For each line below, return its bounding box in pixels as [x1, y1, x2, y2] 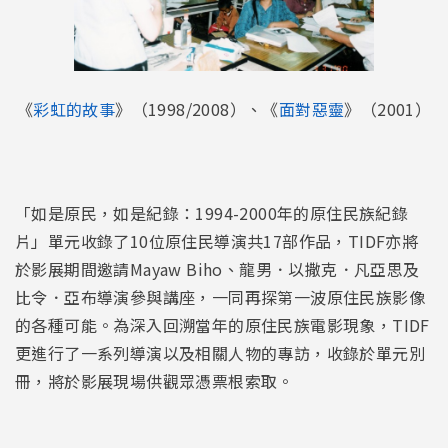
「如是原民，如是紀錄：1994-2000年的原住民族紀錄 [15, 201, 409, 226]
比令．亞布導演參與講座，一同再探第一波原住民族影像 [15, 285, 425, 310]
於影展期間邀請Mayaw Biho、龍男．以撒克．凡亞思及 [15, 257, 420, 282]
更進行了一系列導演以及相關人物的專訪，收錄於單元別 [15, 341, 425, 366]
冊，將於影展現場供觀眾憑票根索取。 [15, 369, 294, 394]
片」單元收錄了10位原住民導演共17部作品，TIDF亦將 [15, 229, 419, 254]
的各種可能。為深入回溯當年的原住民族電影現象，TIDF [15, 313, 430, 338]
